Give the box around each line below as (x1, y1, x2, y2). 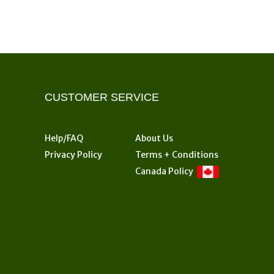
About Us (135, 132, 173, 144)
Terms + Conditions (135, 149, 218, 160)
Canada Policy (135, 165, 197, 177)
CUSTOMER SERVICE (44, 91, 159, 103)
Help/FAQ (44, 132, 83, 144)
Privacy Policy (44, 149, 102, 160)
